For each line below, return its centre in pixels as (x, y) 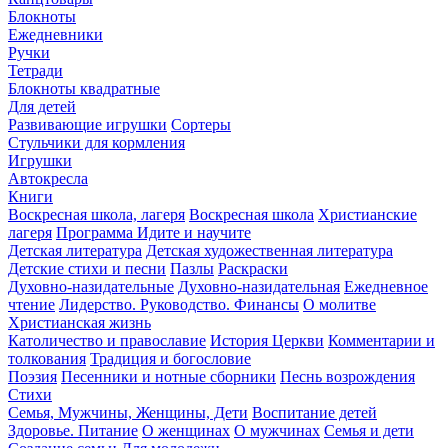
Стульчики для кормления (96, 142)
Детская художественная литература (269, 250)
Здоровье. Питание (73, 430)
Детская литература (75, 250)
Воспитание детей (314, 412)
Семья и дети (369, 430)
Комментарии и (381, 340)
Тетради (35, 70)
